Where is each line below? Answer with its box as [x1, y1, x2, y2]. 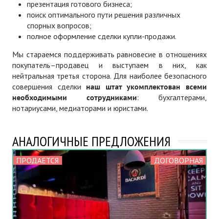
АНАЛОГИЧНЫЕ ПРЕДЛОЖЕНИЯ [12, 132, 171, 150]
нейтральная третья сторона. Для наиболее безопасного [12, 71, 207, 81]
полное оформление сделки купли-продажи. [27, 31, 176, 41]
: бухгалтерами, [137, 92, 207, 102]
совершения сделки [12, 82, 87, 91]
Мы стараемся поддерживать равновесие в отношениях [12, 49, 207, 59]
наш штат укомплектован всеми [86, 82, 207, 91]
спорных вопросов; [27, 21, 91, 30]
